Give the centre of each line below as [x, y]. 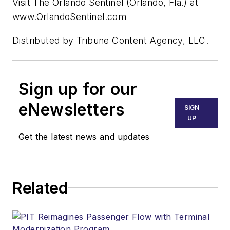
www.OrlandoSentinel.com [70, 17]
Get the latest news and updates [84, 136]
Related [40, 188]
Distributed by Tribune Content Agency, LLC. [111, 40]
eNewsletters [72, 109]
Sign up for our [78, 89]
